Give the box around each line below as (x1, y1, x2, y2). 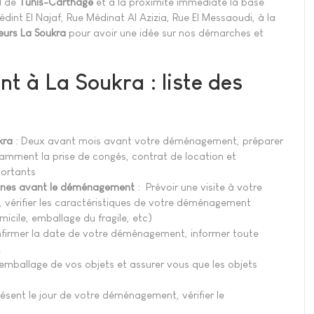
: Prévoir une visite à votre (135, 181, 262, 193)
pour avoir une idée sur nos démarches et (66, 26, 264, 39)
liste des (162, 69, 243, 95)
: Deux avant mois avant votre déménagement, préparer (13, 135, 283, 147)
